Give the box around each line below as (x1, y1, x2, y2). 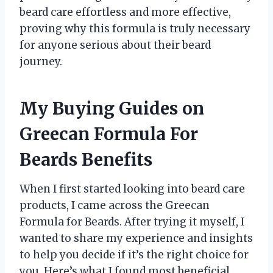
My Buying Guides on (19, 97, 204, 119)
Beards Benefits (19, 148, 152, 171)
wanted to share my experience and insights (19, 231, 253, 245)
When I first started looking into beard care (19, 182, 245, 196)
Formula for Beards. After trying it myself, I (19, 214, 244, 229)
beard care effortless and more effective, (19, 5, 231, 19)
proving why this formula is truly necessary (19, 21, 250, 35)
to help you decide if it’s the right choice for (19, 247, 249, 261)
